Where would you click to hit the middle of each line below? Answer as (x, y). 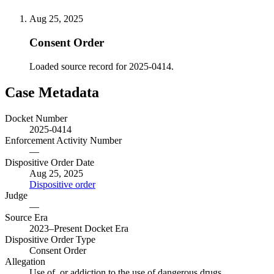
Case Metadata (52, 92)
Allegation (25, 261)
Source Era (26, 217)
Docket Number (36, 118)
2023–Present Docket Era (79, 228)
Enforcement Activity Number (63, 140)
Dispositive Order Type (50, 239)
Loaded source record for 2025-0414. (102, 66)
